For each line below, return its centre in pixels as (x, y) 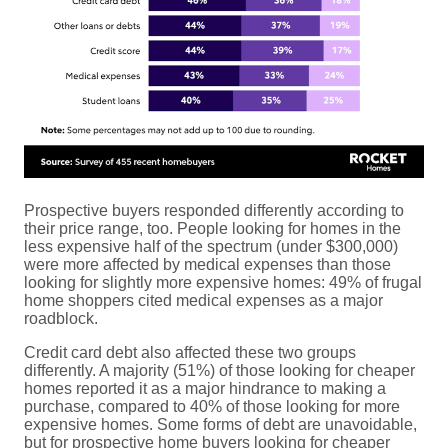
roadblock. (61, 318)
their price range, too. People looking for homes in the (212, 228)
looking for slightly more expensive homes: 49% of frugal (223, 282)
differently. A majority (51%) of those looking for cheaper (219, 370)
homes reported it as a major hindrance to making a (205, 388)
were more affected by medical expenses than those (207, 264)
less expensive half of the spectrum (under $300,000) (211, 246)
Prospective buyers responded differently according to (214, 210)
